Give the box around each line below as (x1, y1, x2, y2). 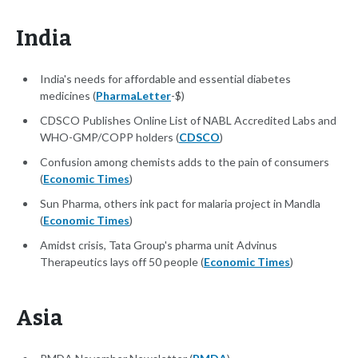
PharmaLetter (96, 89, 171, 103)
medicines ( (40, 89, 96, 103)
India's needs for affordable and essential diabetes (40, 72, 291, 86)
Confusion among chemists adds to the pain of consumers (40, 155, 329, 169)
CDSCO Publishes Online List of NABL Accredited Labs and (40, 113, 336, 128)
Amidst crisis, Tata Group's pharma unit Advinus (40, 238, 277, 253)
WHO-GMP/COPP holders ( (40, 130, 179, 145)
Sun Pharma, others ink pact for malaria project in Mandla (40, 197, 320, 211)
